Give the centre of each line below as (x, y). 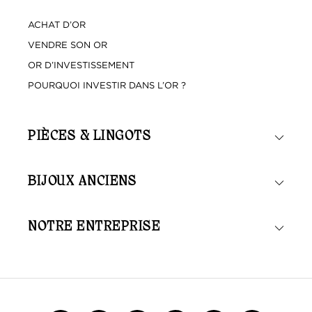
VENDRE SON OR (68, 45)
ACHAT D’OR (57, 24)
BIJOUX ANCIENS (82, 182)
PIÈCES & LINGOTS (89, 137)
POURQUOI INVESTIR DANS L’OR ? (107, 85)
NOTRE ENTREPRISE (94, 227)
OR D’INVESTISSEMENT (81, 65)
